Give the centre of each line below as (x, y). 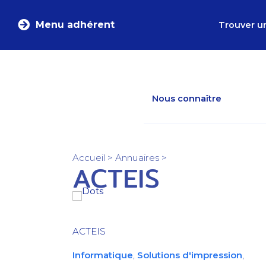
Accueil (89, 158)
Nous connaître (187, 99)
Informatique (103, 255)
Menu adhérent (75, 25)
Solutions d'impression (190, 255)
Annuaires (137, 158)
